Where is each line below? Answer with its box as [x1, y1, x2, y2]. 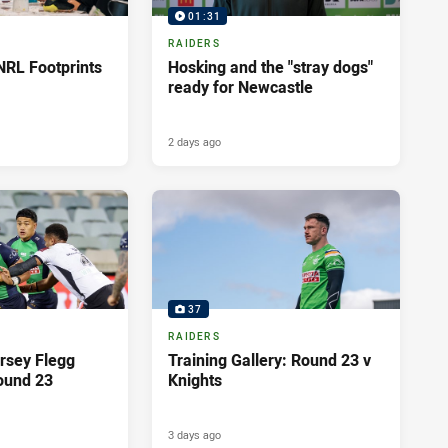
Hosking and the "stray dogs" [168, 56, 373, 79]
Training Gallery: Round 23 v [168, 349, 371, 372]
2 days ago [168, 134, 221, 150]
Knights [168, 369, 222, 392]
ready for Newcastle [168, 76, 313, 99]
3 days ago [168, 427, 221, 443]
